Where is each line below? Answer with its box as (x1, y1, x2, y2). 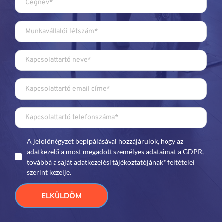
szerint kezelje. (27, 167, 71, 176)
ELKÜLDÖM (41, 190, 82, 200)
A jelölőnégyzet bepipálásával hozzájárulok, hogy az (27, 136, 183, 145)
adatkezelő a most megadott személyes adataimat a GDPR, (27, 147, 204, 156)
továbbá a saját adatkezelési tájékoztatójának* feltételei (27, 157, 195, 166)
